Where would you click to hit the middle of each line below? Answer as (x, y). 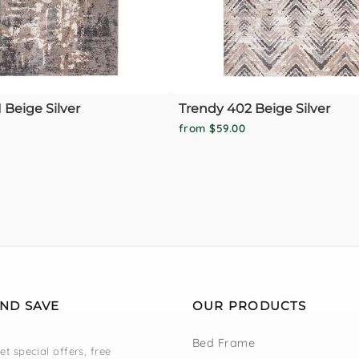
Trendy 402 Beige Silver (254, 108)
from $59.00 (212, 128)
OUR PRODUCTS (250, 305)
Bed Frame (224, 343)
